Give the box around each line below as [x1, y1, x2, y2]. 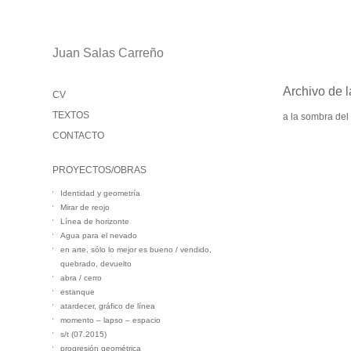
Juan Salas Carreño [52, 46, 165, 60]
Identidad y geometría [60, 189, 141, 197]
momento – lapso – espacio [60, 316, 161, 324]
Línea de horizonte [60, 217, 130, 226]
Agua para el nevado [60, 231, 138, 240]
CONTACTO [52, 130, 105, 141]
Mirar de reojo [60, 203, 110, 212]
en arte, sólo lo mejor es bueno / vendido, [60, 245, 212, 254]
